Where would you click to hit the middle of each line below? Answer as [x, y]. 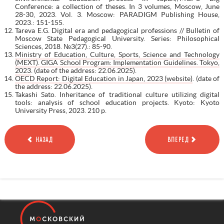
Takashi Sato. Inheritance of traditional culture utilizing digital [117, 94]
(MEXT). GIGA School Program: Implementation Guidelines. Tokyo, [117, 62]
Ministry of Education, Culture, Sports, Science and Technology [117, 54]
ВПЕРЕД [178, 139]
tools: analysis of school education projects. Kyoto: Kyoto [117, 102]
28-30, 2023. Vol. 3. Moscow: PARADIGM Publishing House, [117, 14]
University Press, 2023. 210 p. [60, 110]
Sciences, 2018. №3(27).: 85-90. [63, 46]
